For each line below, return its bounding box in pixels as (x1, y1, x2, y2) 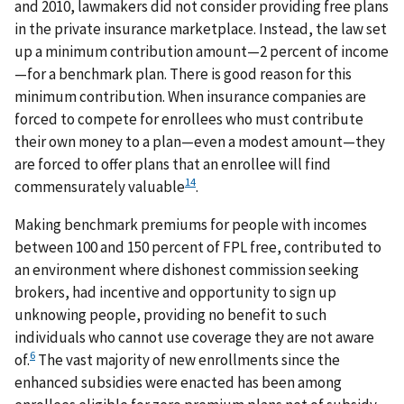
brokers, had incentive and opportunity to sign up (14, 281, 336, 302)
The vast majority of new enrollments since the (35, 349, 340, 370)
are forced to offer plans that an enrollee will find (14, 153, 331, 174)
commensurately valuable (14, 176, 185, 197)
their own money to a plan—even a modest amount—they (14, 131, 385, 151)
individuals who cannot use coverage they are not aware (14, 326, 374, 347)
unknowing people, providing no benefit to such (14, 304, 326, 325)
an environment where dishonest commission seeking (14, 259, 359, 280)
